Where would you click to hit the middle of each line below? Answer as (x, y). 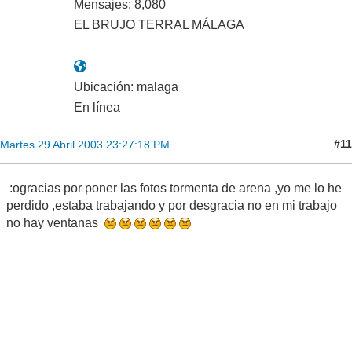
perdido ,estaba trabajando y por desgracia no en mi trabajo (172, 205)
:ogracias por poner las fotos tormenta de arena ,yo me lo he (174, 188)
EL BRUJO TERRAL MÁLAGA (159, 24)
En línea (97, 107)
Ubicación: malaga (126, 86)
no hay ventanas (55, 222)
